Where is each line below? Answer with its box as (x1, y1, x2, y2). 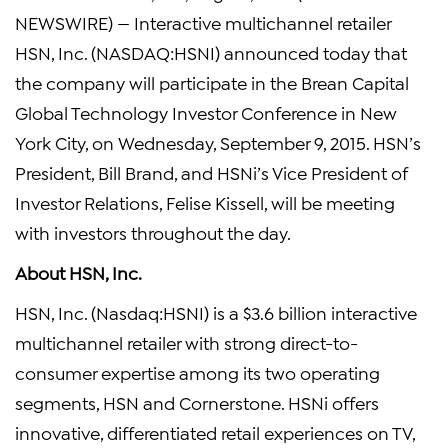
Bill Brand (98, 161, 174, 183)
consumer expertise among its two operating (15, 361, 380, 383)
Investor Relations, (15, 191, 166, 213)
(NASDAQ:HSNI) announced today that (87, 41, 407, 63)
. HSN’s (366, 131, 421, 153)
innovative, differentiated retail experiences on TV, (15, 421, 415, 443)
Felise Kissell (166, 191, 264, 213)
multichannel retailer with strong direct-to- (15, 331, 358, 353)
